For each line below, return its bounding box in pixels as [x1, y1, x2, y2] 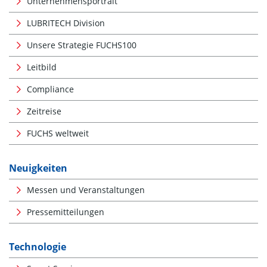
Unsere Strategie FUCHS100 [27, 39, 136, 51]
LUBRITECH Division [27, 17, 105, 29]
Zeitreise [27, 105, 61, 117]
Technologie [9, 240, 66, 253]
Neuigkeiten [9, 161, 67, 175]
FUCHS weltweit [27, 127, 89, 139]
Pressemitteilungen [27, 206, 104, 218]
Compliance [27, 83, 74, 95]
